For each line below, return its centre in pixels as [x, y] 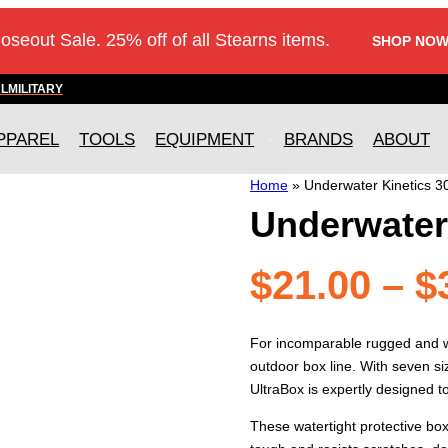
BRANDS [318, 139]
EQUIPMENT [205, 139]
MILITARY [35, 88]
